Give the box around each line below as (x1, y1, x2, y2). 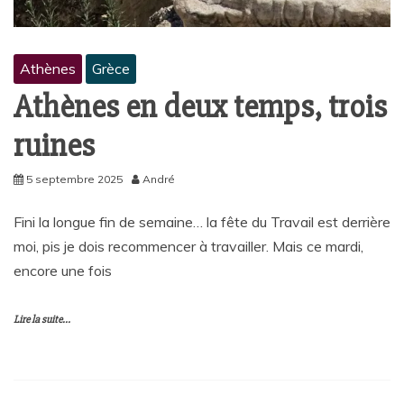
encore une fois (14, 261, 112, 280)
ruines (14, 125, 95, 166)
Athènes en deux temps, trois (14, 87, 387, 127)
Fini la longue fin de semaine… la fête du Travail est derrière (14, 212, 390, 231)
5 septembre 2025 (26, 171, 123, 186)
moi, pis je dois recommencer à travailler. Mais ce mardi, (14, 236, 363, 255)
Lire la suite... (14, 312, 70, 326)
